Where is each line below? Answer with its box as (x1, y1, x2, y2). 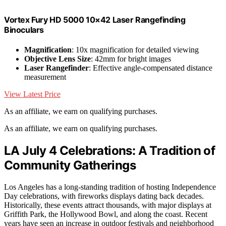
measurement (24, 73, 66, 82)
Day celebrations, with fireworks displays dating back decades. (4, 192, 204, 201)
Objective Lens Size (24, 54, 91, 64)
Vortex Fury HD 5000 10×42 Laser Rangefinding (4, 15, 186, 25)
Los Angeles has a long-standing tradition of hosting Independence (4, 183, 216, 192)
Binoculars (4, 25, 44, 35)
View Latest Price (4, 90, 61, 99)
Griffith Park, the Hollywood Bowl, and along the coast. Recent (4, 210, 207, 219)
